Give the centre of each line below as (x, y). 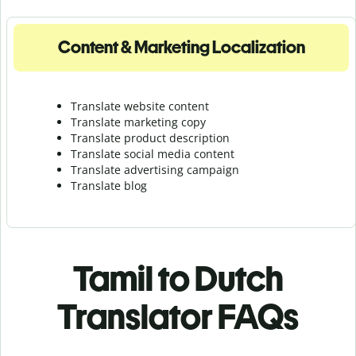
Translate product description (150, 137)
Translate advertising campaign (155, 169)
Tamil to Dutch (178, 278)
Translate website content (140, 106)
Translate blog (109, 185)
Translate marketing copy (138, 122)
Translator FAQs (178, 316)
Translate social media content (153, 153)
